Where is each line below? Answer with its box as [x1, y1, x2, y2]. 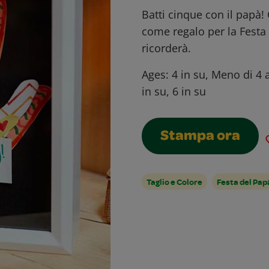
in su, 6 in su [142, 84, 206, 98]
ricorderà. [142, 41, 191, 55]
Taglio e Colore [147, 176, 202, 187]
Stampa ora [160, 130, 240, 144]
